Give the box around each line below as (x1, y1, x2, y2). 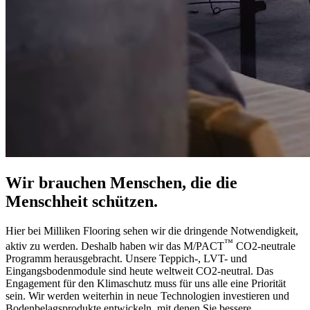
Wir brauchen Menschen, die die (6, 173, 237, 192)
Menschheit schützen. (6, 192, 158, 210)
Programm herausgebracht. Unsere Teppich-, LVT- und (6, 253, 247, 265)
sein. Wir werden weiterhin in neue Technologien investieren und (6, 290, 289, 302)
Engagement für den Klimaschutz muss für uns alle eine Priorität (6, 277, 286, 290)
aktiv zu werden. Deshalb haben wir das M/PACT (6, 240, 224, 253)
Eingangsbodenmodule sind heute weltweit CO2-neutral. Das (6, 265, 273, 277)
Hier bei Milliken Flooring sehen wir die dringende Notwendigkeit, (6, 224, 298, 237)
